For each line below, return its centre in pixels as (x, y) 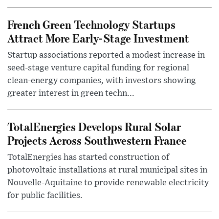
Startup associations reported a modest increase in (106, 55)
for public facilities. (45, 196)
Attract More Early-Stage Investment (98, 38)
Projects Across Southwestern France (97, 140)
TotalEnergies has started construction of (88, 158)
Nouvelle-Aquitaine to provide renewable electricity (108, 183)
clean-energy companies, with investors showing (102, 81)
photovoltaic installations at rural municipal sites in (107, 170)
